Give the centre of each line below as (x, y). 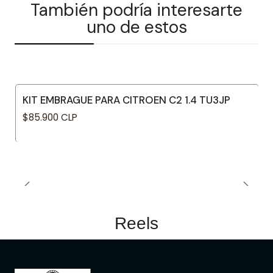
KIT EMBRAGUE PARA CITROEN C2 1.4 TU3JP (126, 100)
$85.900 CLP (50, 118)
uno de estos (136, 27)
